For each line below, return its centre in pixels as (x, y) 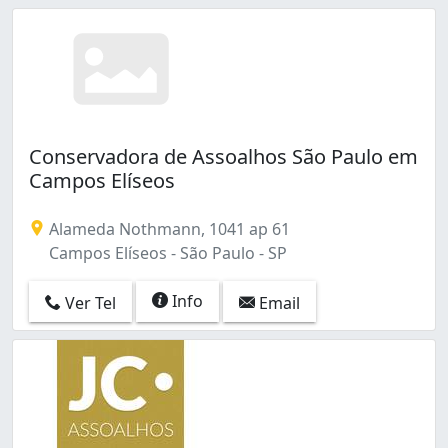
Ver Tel (88, 302)
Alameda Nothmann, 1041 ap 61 (167, 229)
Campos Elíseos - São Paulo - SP (166, 253)
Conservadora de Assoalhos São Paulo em (223, 157)
